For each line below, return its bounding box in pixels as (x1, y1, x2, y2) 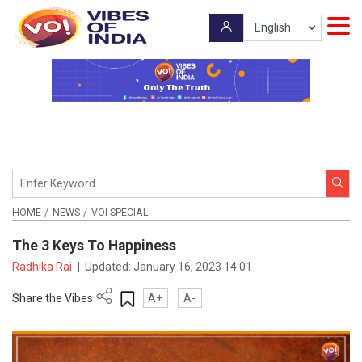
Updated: (85, 259, 134, 273)
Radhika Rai (12, 259, 74, 273)
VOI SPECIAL (90, 206, 148, 218)
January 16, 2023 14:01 (133, 259, 253, 273)
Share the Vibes (12, 291, 93, 305)
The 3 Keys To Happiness (12, 238, 179, 255)
